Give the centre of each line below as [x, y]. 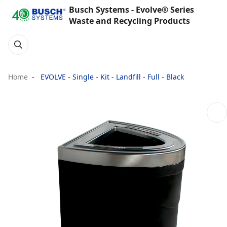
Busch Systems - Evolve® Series [131, 10]
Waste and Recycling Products [129, 21]
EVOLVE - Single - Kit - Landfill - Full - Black [111, 77]
